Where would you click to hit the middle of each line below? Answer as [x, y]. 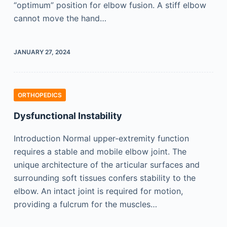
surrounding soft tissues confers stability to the [104, 178]
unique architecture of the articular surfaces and [106, 165]
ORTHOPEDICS [40, 95]
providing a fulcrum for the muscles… [85, 204]
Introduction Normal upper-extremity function [101, 138]
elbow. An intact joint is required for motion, [98, 191]
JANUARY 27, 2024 [42, 52]
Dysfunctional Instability [68, 116]
